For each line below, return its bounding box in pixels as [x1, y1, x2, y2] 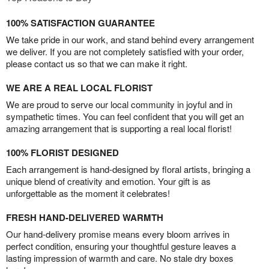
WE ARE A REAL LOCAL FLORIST [6, 81, 153, 95]
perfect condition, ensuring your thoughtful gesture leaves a [6, 240, 236, 253]
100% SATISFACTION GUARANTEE [6, 16, 155, 30]
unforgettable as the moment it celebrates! [6, 187, 170, 200]
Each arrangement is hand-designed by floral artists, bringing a [6, 163, 250, 176]
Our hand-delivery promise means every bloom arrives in [6, 228, 229, 241]
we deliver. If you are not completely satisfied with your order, [6, 45, 244, 58]
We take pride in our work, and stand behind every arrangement [6, 33, 254, 46]
